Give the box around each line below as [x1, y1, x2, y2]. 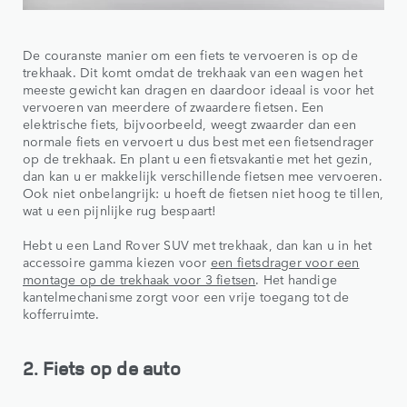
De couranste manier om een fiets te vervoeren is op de [23, 45, 358, 65]
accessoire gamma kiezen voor [23, 253, 211, 272]
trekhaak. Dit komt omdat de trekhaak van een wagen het [23, 63, 362, 82]
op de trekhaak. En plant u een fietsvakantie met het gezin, [23, 149, 372, 168]
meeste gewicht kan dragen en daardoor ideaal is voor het [23, 80, 374, 99]
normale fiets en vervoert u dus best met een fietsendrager [23, 132, 374, 151]
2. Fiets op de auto [23, 355, 181, 382]
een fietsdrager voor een [210, 253, 360, 272]
